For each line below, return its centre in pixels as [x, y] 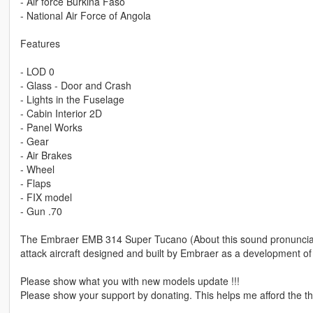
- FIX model [46, 197]
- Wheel [37, 169]
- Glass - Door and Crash [75, 85]
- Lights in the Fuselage [72, 99]
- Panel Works [51, 127]
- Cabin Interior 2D [61, 113]
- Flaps [35, 183]
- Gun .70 [41, 211]
